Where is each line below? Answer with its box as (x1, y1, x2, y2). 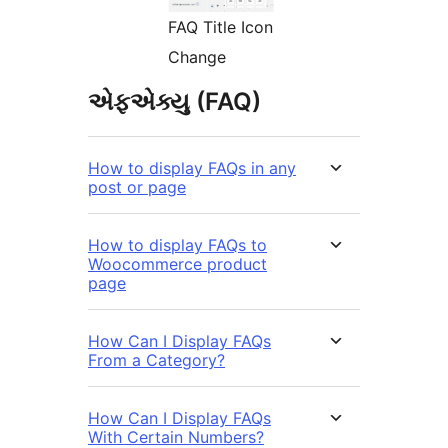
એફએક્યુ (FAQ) (88, 86, 261, 116)
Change (168, 46, 226, 67)
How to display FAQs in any (88, 157, 296, 178)
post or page (88, 176, 186, 197)
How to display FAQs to (88, 234, 267, 255)
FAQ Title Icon (168, 16, 273, 37)
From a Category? (88, 349, 225, 370)
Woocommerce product (88, 253, 267, 274)
